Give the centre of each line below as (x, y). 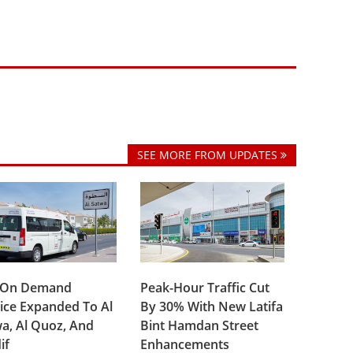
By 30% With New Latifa (212, 306)
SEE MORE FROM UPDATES (208, 155)
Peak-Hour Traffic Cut (205, 287)
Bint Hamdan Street (200, 325)
